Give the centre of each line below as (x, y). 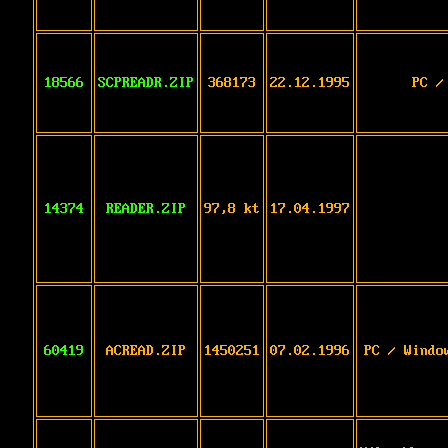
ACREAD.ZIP (146, 350)
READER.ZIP (146, 208)
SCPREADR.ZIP (146, 82)
